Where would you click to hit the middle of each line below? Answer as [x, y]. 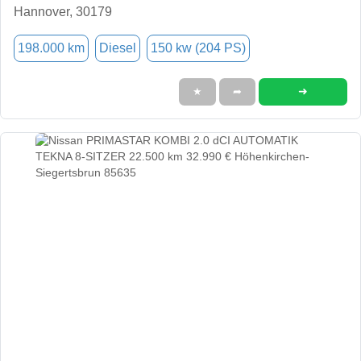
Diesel [118, 48]
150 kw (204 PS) [198, 48]
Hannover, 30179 [63, 11]
